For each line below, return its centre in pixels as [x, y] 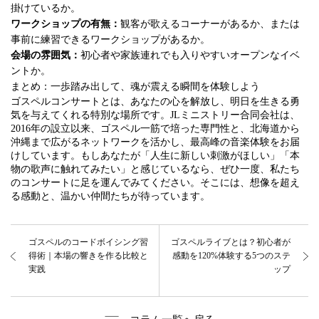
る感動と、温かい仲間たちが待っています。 [110, 196]
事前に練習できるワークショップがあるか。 [110, 40]
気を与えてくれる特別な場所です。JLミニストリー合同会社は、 [155, 115]
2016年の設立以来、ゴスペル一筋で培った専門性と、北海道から [155, 129]
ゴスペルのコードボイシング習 [88, 242]
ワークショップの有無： [66, 24]
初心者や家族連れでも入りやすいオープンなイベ [190, 55]
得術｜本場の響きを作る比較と [88, 256]
